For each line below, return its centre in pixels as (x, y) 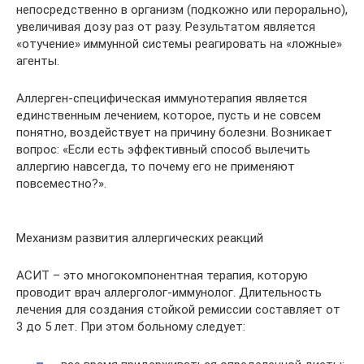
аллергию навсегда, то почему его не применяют (156, 167)
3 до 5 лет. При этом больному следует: (131, 327)
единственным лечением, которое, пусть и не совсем (169, 115)
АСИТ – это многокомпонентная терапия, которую (162, 275)
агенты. (38, 61)
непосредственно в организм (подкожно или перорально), (182, 10)
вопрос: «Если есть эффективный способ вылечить (163, 149)
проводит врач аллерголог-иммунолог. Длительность (169, 292)
